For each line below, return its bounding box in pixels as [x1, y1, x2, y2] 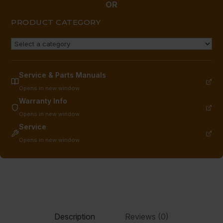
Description [54, 212, 95, 222]
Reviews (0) [125, 212, 169, 222]
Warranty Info [19, 97, 67, 106]
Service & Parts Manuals [19, 71, 106, 80]
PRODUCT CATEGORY [11, 17, 101, 27]
